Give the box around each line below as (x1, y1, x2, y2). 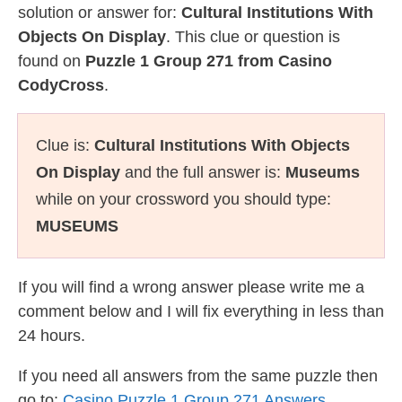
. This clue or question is (166, 28, 340, 46)
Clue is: (36, 136, 94, 154)
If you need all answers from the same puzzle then (18, 367, 378, 385)
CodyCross (18, 76, 104, 94)
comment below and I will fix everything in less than (18, 302, 384, 320)
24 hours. (18, 327, 85, 345)
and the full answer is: (120, 163, 285, 181)
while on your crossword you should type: (36, 190, 331, 208)
